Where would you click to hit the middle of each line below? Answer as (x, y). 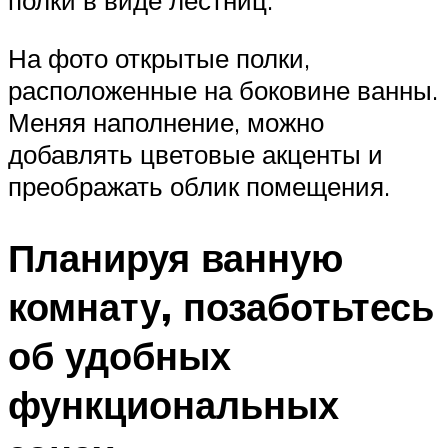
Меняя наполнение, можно (166, 121)
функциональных (173, 405)
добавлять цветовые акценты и (195, 153)
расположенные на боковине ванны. (223, 89)
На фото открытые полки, (159, 57)
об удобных (119, 356)
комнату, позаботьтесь (221, 307)
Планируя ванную (175, 258)
